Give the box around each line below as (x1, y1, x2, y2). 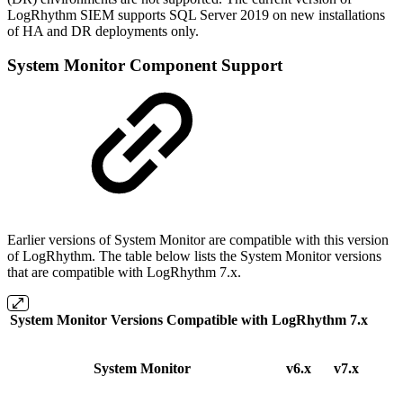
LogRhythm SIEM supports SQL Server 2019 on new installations (7, 6, 385, 22)
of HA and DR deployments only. (7, 22, 202, 39)
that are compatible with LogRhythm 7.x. (7, 264, 241, 280)
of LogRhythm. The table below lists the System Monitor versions (7, 247, 381, 264)
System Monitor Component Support (7, 56, 282, 76)
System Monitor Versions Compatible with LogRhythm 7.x (10, 311, 368, 327)
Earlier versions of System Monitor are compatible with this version (7, 231, 389, 247)
